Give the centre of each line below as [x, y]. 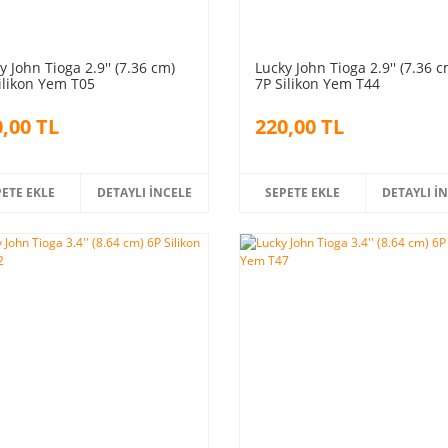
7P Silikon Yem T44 [317, 83]
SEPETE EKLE [303, 192]
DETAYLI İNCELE [145, 192]
